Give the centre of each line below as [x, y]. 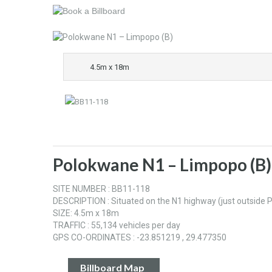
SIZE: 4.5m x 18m [86, 213]
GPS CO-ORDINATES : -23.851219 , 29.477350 [140, 238]
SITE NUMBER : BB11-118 [101, 189]
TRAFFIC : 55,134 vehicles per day [117, 226]
